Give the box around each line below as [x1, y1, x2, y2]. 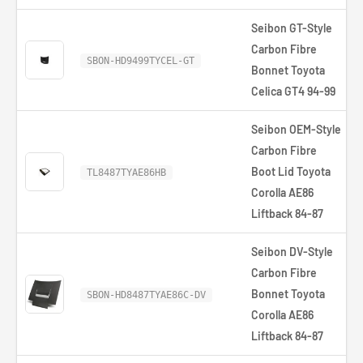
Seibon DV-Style [251, 245, 333, 258]
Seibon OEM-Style [251, 122, 341, 136]
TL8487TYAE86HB [87, 167, 166, 178]
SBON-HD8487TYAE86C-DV [87, 289, 206, 301]
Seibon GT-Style [251, 21, 332, 35]
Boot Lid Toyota [251, 164, 331, 178]
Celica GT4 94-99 [251, 84, 335, 98]
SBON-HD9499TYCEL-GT [87, 55, 194, 66]
